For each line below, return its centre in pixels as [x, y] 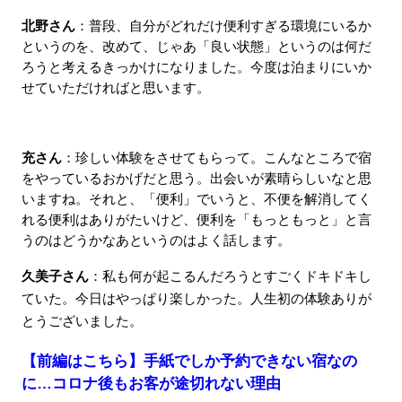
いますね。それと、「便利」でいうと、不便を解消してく [196, 200]
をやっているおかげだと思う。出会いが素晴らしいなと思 [196, 179]
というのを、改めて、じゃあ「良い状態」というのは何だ [196, 47]
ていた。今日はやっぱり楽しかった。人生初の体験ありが [196, 299]
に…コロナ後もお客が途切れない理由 [151, 384]
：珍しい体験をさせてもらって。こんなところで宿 [216, 158]
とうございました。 [82, 322]
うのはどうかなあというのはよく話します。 [156, 241]
